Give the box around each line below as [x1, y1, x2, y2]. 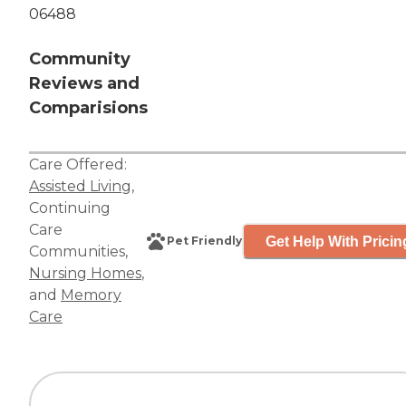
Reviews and [29, 73, 140, 94]
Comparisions [29, 98, 148, 119]
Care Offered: [29, 156, 127, 174]
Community [29, 49, 130, 70]
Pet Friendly [167, 234, 242, 248]
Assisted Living [29, 178, 131, 196]
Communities [29, 243, 125, 261]
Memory [61, 286, 121, 304]
